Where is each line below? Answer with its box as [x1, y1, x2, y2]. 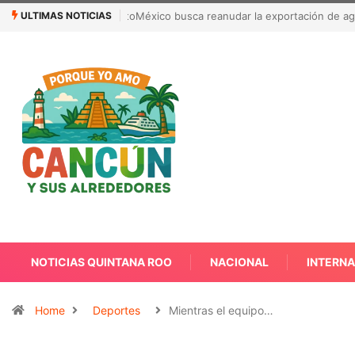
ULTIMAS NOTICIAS [18, 10, 112, 21]
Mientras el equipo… [169, 303, 273, 318]
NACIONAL [210, 255, 269, 269]
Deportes [93, 303, 140, 318]
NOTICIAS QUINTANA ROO [31, 255, 172, 269]
